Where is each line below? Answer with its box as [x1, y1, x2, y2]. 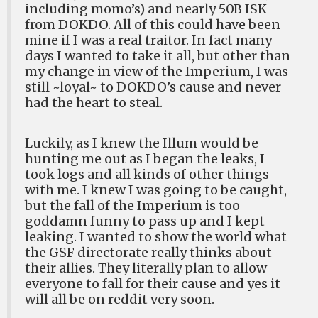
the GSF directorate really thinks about [25, 243, 272, 261]
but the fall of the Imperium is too [25, 197, 240, 214]
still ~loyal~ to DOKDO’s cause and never [25, 78, 281, 95]
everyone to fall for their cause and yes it [25, 275, 280, 292]
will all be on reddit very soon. [25, 290, 214, 307]
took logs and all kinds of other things [25, 165, 269, 182]
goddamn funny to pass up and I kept [25, 212, 265, 229]
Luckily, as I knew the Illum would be [25, 134, 258, 151]
